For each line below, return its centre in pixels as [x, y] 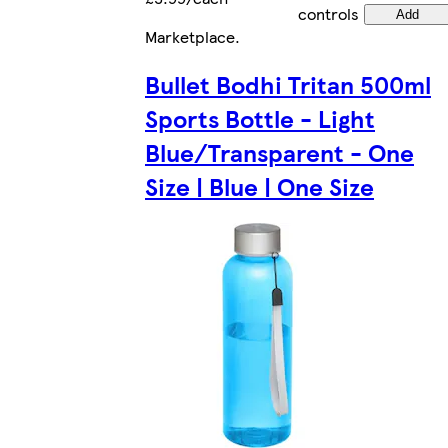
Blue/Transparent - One [279, 152]
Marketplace [190, 36]
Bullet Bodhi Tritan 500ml [288, 84]
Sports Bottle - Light [260, 118]
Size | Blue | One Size [259, 186]
